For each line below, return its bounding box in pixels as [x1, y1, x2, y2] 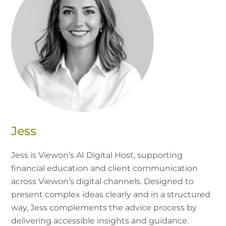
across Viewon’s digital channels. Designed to [11, 176, 194, 186]
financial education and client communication [11, 163, 198, 173]
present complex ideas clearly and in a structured [11, 189, 211, 199]
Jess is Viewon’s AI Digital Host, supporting [11, 150, 183, 160]
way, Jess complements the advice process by [11, 202, 197, 212]
